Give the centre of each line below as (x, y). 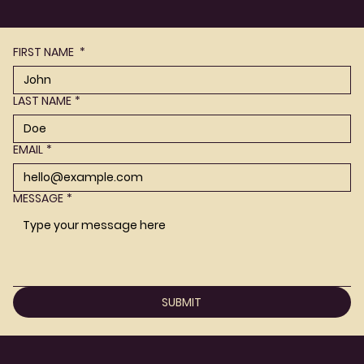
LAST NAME (42, 100)
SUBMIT (182, 302)
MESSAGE (38, 198)
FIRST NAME (45, 52)
